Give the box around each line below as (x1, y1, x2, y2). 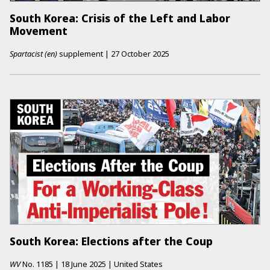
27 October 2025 (111, 48, 169, 59)
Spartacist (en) (10, 48, 57, 59)
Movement (10, 24, 67, 39)
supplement (57, 48, 103, 59)
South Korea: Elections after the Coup (10, 234, 213, 249)
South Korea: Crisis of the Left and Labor (10, 11, 230, 26)
